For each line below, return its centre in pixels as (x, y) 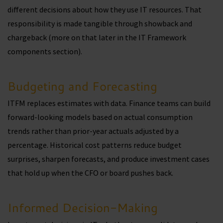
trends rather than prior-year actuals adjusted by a (93, 131)
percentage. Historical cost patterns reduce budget (95, 145)
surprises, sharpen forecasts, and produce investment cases (109, 159)
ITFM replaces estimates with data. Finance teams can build (109, 103)
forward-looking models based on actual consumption (100, 117)
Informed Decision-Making (83, 208)
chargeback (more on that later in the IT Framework (97, 38)
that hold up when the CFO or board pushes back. (91, 173)
